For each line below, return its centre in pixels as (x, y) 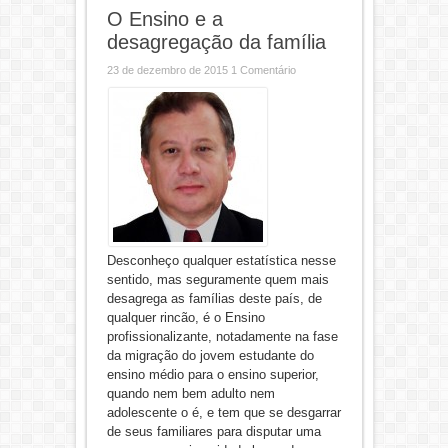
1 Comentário (263, 70)
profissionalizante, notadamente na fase (222, 336)
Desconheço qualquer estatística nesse (221, 260)
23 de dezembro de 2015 (168, 70)
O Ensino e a (164, 19)
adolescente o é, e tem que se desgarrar (223, 412)
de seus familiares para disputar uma (213, 431)
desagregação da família (216, 42)
